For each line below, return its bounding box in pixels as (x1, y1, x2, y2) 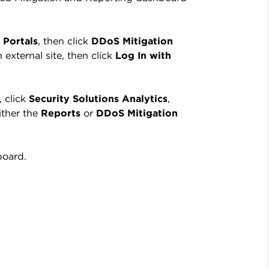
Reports (41, 107, 80, 119)
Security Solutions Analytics (29, 92, 168, 104)
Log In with (115, 49, 171, 61)
